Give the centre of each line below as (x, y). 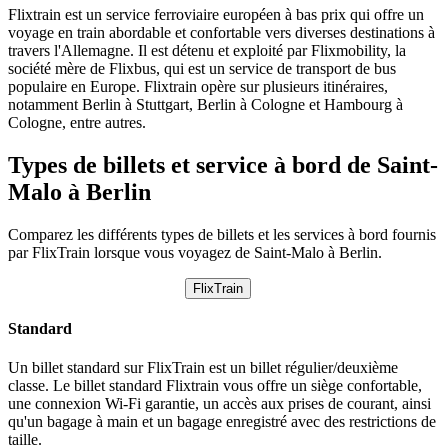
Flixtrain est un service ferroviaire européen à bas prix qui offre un (216, 14)
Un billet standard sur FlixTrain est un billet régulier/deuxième (203, 368)
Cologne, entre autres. (77, 122)
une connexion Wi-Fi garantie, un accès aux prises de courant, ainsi (219, 404)
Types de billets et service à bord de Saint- (223, 164)
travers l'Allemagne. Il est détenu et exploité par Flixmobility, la (207, 50)
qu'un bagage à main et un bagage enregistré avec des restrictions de (222, 422)
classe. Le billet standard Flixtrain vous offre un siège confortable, (215, 386)
